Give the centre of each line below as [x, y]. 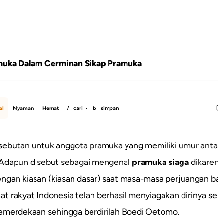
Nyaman [23, 108]
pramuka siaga [160, 162]
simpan [109, 108]
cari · [81, 108]
